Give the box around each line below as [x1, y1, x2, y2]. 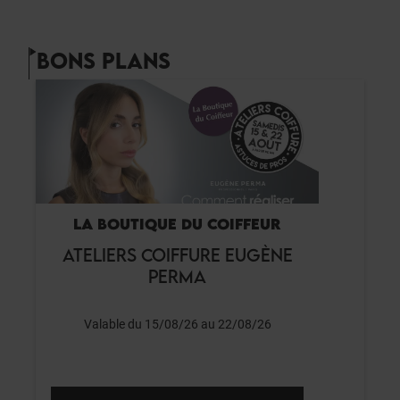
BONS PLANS [37, 46, 171, 73]
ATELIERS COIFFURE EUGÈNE [62, 244, 293, 265]
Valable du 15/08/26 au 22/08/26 [83, 316, 271, 331]
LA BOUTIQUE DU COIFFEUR [73, 214, 281, 233]
